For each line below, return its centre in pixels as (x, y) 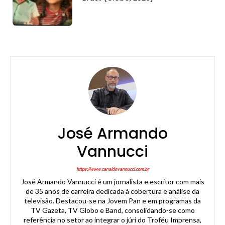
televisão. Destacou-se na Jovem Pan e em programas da (113, 201)
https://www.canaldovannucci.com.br (113, 169)
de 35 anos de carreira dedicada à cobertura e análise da (113, 191)
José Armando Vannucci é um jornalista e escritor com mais (113, 182)
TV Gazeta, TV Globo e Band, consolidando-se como (113, 210)
